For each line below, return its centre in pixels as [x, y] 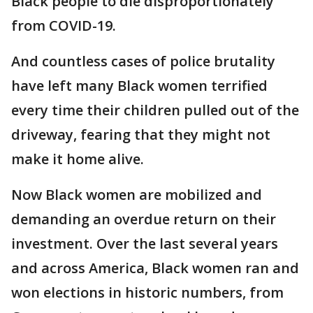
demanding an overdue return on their [144, 219]
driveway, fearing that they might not [141, 135]
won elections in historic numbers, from [147, 293]
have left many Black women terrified [139, 86]
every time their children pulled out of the [155, 110]
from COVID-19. [64, 26]
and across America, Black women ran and [155, 268]
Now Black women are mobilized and [137, 195]
